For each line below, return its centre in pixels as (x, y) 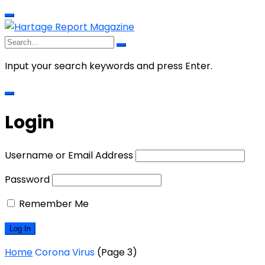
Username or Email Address (69, 155)
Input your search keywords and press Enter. (109, 66)
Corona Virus (65, 252)
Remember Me (53, 203)
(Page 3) (116, 252)
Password (27, 179)
